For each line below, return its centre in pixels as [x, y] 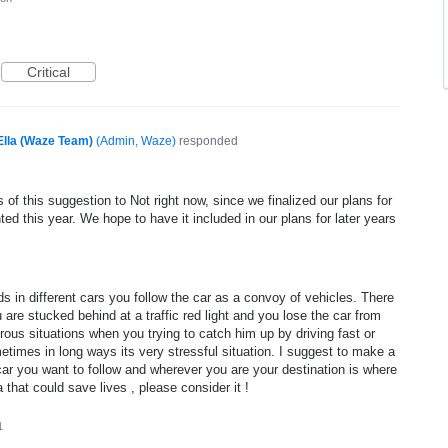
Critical [48, 72]
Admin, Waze [135, 141]
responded [206, 141]
